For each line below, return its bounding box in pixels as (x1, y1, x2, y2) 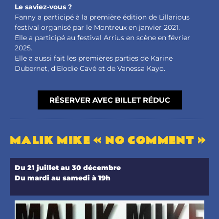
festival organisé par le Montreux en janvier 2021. (15, 22, 180, 32)
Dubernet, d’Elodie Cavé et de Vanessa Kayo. (15, 64, 165, 73)
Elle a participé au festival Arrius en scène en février (15, 33, 190, 42)
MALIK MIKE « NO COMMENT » (10, 132, 206, 150)
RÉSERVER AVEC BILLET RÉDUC (49, 95, 170, 105)
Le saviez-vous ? (15, 2, 72, 11)
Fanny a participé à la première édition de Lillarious (15, 12, 190, 22)
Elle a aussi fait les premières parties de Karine (15, 53, 173, 63)
